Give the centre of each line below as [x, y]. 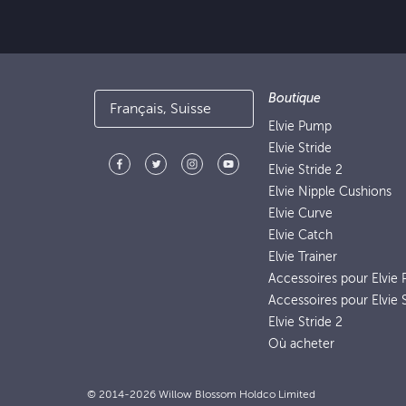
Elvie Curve [300, 213]
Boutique [295, 98]
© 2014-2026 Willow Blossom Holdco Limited [201, 394]
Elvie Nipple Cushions [330, 192]
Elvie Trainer [303, 257]
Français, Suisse [191, 109]
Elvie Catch [300, 235]
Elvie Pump [300, 126]
